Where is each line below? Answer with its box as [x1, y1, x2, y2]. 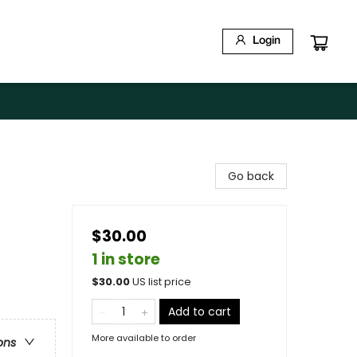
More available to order [92, 331, 196, 344]
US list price [132, 275, 191, 288]
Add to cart [168, 304, 231, 320]
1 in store [92, 249, 160, 270]
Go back [228, 168, 274, 184]
